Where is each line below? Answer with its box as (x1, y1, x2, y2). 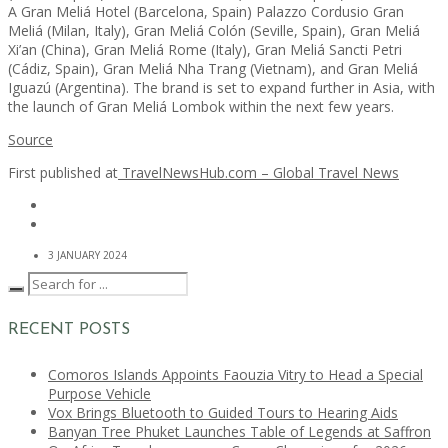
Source (8, 129, 53, 149)
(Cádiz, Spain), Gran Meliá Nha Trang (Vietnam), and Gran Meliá (8, 58, 418, 78)
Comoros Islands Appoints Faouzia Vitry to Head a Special (48, 365, 423, 385)
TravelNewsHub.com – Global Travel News (118, 162, 399, 182)
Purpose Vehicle (48, 384, 151, 404)
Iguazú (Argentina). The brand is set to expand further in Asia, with (8, 77, 435, 97)
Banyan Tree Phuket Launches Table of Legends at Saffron (48, 422, 431, 442)
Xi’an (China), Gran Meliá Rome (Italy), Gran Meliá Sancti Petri (8, 39, 402, 59)
